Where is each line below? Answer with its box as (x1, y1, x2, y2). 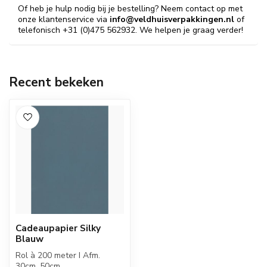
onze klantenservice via (18, 14, 110, 25)
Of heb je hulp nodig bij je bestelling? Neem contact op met (18, 3, 243, 14)
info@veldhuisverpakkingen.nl (110, 14, 234, 25)
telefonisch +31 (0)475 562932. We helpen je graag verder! (18, 24, 243, 36)
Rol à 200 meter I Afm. (15, 250, 100, 261)
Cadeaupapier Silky (15, 222, 101, 234)
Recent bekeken (9, 74, 104, 91)
